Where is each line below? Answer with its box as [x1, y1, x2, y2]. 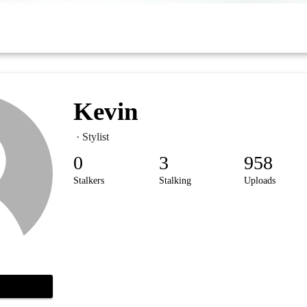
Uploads [244, 175, 276, 186]
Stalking [158, 175, 191, 186]
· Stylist [73, 130, 109, 143]
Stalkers [73, 175, 104, 186]
